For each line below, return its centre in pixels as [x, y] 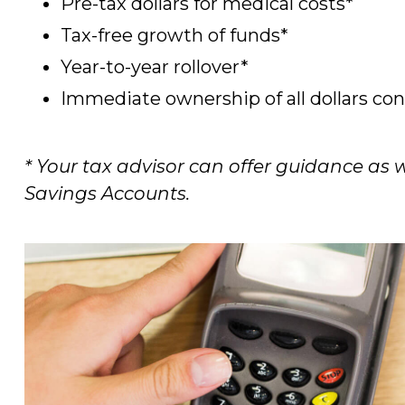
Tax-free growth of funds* [174, 35]
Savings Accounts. [107, 193]
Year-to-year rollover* [155, 66]
